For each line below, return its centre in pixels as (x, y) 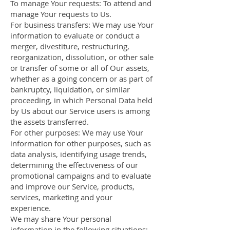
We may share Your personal (61, 219)
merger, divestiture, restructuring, (70, 46)
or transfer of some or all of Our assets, (80, 68)
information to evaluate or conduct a (75, 35)
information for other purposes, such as (81, 143)
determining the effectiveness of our (74, 165)
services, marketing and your (61, 197)
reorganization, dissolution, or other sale (82, 57)
